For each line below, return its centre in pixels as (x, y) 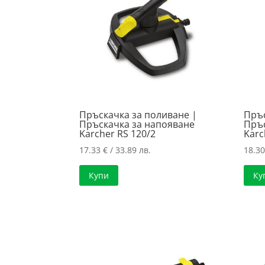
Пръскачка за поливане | (138, 114)
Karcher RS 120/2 (118, 133)
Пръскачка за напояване (137, 124)
